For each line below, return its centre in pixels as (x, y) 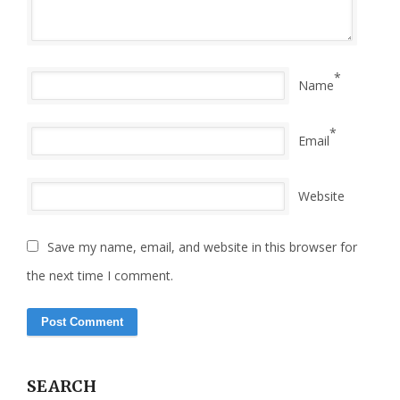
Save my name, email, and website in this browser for (202, 246)
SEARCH (62, 386)
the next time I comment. (100, 275)
